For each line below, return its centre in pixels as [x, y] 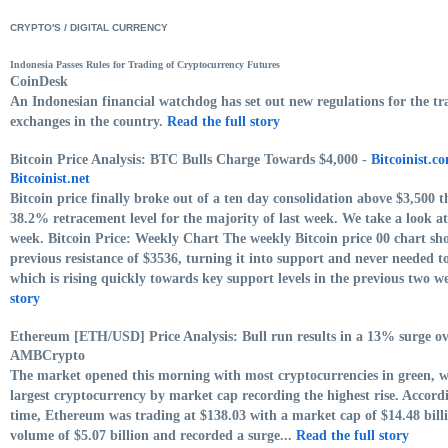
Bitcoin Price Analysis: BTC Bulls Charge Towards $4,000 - [190, 159]
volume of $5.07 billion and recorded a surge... [153, 435]
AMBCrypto [47, 355]
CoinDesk [39, 81]
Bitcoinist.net [50, 178]
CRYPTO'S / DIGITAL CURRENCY [89, 27]
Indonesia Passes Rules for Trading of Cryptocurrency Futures [145, 64]
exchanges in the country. [88, 121]
